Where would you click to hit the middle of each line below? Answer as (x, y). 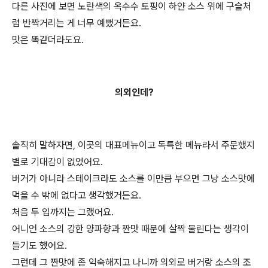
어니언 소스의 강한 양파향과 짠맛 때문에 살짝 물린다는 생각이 (130, 229)
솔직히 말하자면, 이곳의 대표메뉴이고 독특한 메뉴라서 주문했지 (133, 145)
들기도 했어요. (39, 246)
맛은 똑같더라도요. (48, 40)
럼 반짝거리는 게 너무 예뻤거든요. (77, 23)
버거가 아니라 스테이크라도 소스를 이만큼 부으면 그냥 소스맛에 (133, 179)
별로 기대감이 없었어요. (57, 162)
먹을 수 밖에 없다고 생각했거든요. (77, 195)
